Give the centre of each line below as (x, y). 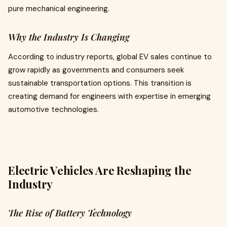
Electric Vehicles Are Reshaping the (100, 170)
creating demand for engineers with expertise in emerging (109, 96)
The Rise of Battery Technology (70, 213)
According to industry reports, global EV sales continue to (110, 57)
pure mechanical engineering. (59, 9)
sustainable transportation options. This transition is (100, 83)
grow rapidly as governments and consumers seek (96, 70)
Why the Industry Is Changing (69, 37)
